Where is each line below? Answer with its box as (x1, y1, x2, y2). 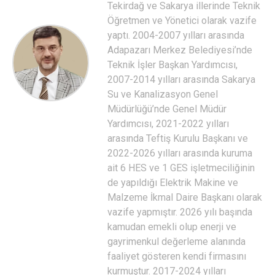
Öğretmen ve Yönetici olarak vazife (107, 15, 257, 26)
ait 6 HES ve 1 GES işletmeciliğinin (107, 162, 255, 174)
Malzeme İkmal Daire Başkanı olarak (107, 192, 262, 203)
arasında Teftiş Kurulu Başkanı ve (107, 133, 248, 144)
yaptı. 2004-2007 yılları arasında (107, 29, 244, 41)
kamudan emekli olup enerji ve (107, 221, 236, 233)
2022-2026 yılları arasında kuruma (107, 147, 252, 159)
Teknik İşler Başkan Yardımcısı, (107, 59, 238, 71)
